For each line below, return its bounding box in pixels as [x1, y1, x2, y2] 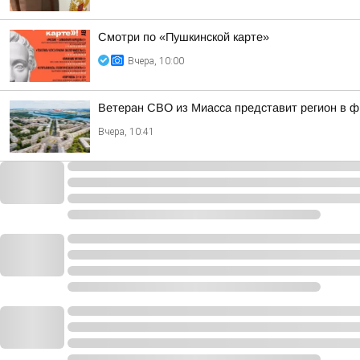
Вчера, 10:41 [98, 126, 154, 137]
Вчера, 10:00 [128, 55, 184, 67]
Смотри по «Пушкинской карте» [98, 31, 269, 43]
